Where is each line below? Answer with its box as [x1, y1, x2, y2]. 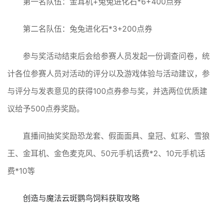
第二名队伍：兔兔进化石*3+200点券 [23, 24, 152, 34]
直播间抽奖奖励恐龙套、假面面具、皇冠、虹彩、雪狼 [23, 131, 210, 141]
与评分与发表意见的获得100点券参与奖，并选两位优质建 [7, 86, 207, 96]
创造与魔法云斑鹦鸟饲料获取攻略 [23, 193, 140, 203]
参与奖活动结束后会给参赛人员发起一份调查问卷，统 [23, 51, 210, 61]
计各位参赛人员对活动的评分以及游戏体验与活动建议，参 [7, 69, 210, 79]
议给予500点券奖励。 [7, 104, 84, 114]
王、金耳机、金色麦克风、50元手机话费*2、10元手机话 [7, 148, 205, 159]
